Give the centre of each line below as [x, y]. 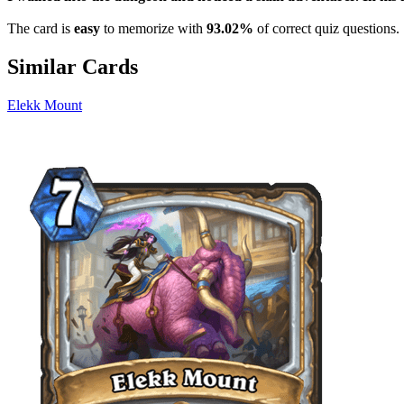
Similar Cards [73, 66]
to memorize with [153, 28]
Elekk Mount [45, 105]
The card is [41, 28]
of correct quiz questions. [326, 28]
